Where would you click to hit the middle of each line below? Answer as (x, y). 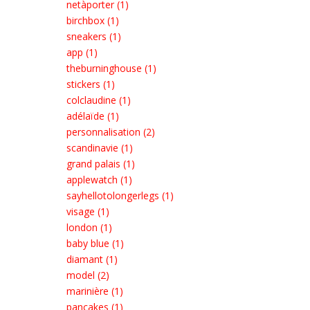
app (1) (82, 52)
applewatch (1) (99, 180)
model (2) (88, 275)
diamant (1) (92, 259)
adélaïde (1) (93, 116)
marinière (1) (95, 291)
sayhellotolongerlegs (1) (120, 195)
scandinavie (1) (100, 148)
